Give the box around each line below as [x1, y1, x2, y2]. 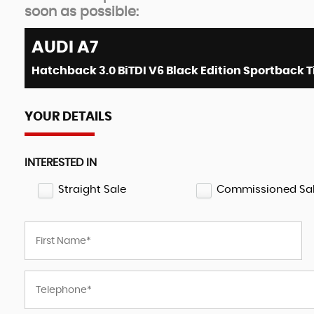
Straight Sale [58, 184, 126, 195]
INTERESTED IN [25, 157, 97, 168]
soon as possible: [25, 6, 139, 19]
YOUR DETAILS [25, 111, 112, 123]
